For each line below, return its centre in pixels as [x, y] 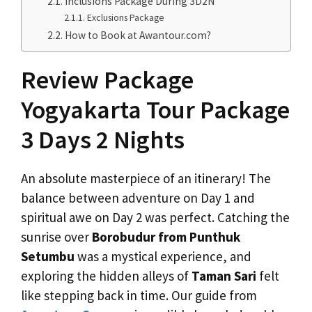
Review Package [107, 80]
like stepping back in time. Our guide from [139, 296]
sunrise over [56, 237]
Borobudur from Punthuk [166, 237]
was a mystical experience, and [163, 257]
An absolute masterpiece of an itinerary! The [146, 179]
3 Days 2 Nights [103, 140]
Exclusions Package [126, 18]
